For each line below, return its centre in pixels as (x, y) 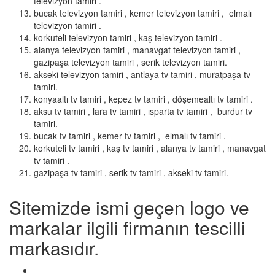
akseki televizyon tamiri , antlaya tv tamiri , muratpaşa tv (142, 75)
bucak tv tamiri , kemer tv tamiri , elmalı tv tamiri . (130, 136)
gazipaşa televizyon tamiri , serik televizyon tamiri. (130, 62)
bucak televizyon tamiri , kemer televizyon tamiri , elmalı (143, 13)
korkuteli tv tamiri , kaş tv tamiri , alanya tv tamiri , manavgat (150, 148)
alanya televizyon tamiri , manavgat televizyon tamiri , (137, 50)
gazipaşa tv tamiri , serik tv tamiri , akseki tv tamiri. (131, 173)
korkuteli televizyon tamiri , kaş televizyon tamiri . (128, 38)
